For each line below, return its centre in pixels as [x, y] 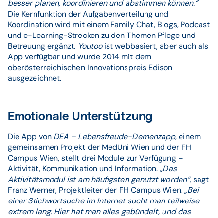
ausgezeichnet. [35, 78]
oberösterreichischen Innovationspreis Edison [90, 67]
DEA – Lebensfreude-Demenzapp [114, 136]
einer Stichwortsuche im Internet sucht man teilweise [104, 201]
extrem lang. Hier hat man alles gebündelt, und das [99, 211]
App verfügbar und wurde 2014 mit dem [80, 57]
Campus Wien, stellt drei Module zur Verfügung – [96, 158]
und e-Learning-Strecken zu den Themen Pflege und [102, 35]
